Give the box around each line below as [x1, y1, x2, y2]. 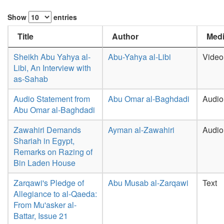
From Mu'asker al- [13, 199, 76, 210]
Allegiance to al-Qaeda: [13, 188, 97, 199]
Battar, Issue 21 [13, 210, 68, 221]
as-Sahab [13, 73, 48, 84]
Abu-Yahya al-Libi [108, 51, 171, 62]
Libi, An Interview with [13, 62, 91, 73]
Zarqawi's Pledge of [13, 177, 84, 188]
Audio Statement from [13, 93, 90, 104]
